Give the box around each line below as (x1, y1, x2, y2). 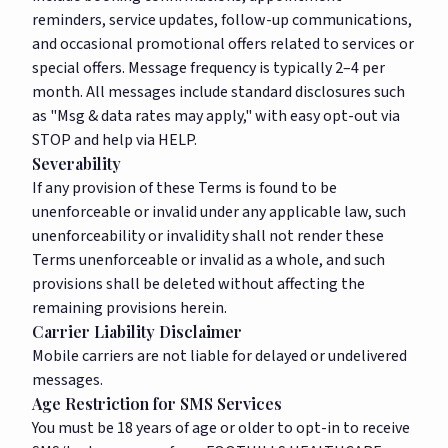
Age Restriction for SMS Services (32, 393, 282, 414)
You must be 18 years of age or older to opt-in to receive (32, 417, 410, 439)
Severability (32, 153, 121, 174)
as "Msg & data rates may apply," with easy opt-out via (32, 105, 400, 127)
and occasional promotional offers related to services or (32, 33, 414, 55)
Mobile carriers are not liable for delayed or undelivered (32, 345, 407, 367)
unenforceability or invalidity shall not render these (32, 225, 384, 247)
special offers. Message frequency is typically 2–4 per (32, 57, 385, 79)
